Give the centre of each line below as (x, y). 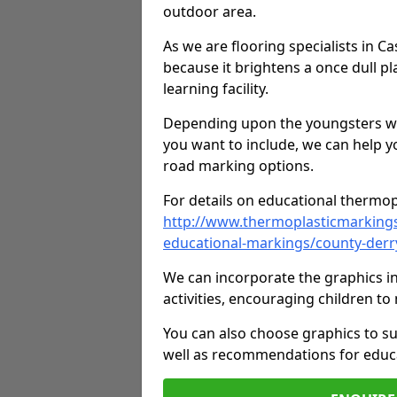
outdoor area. (210, 12)
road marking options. (238, 166)
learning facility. (216, 89)
